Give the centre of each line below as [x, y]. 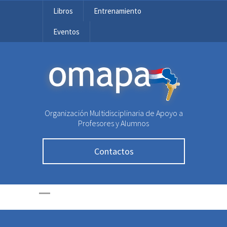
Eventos [66, 32]
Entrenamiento [118, 11]
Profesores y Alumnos [113, 123]
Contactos [114, 151]
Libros [63, 11]
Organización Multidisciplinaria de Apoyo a [113, 113]
